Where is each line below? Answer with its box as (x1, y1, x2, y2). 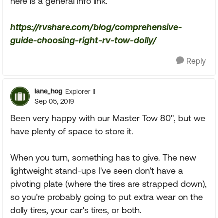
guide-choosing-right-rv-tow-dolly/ (10, 35, 156, 45)
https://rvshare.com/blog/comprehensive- (10, 22, 182, 32)
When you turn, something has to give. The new (10, 152, 196, 163)
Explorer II (65, 87, 95, 95)
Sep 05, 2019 (35, 97, 74, 105)
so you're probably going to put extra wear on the (10, 192, 203, 202)
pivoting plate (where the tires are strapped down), (10, 179, 207, 189)
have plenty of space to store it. (10, 126, 133, 136)
